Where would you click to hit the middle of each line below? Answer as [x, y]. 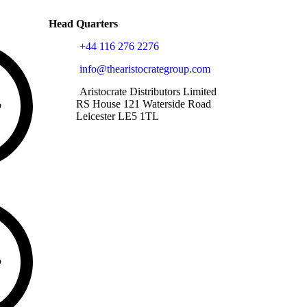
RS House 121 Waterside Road [143, 103]
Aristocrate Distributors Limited [148, 91]
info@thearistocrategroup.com [145, 69]
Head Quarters [83, 23]
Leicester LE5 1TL [117, 116]
